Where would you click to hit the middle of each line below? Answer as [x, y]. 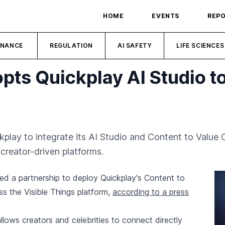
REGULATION [72, 45]
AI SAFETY [135, 45]
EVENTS [165, 16]
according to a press [151, 192]
